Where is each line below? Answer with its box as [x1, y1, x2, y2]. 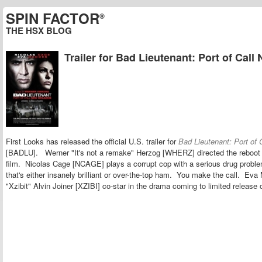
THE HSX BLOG [6, 24, 72, 37]
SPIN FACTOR [6, 8, 99, 28]
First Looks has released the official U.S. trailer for [6, 136, 176, 147]
